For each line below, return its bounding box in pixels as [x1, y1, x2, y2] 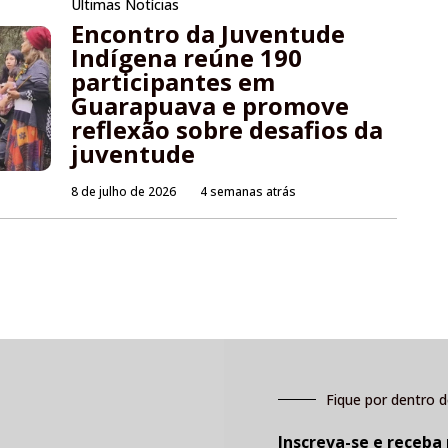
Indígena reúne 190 [71, 41, 303, 75]
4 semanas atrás [200, 183, 297, 201]
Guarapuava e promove [71, 89, 350, 123]
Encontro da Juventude [71, 17, 346, 51]
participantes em [71, 65, 276, 99]
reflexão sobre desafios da [71, 113, 384, 147]
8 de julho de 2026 [71, 183, 177, 201]
